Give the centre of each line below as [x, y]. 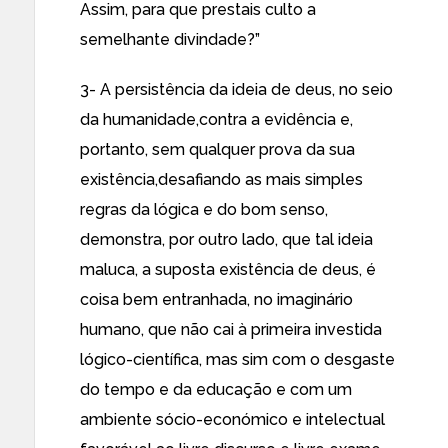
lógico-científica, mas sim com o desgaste [237, 359]
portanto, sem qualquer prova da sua [217, 149]
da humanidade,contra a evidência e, [216, 119]
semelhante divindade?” [170, 39]
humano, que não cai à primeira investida [231, 329]
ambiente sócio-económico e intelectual [232, 419]
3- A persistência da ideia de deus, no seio [236, 89]
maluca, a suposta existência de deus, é [228, 269]
